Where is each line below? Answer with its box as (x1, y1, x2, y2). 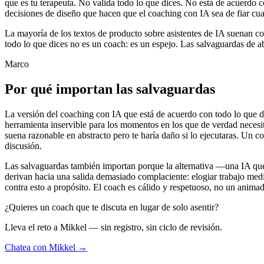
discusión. (5, 140, 42, 151)
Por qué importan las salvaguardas (5, 81, 215, 97)
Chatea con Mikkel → (5, 242, 87, 252)
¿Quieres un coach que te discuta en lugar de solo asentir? (5, 202, 219, 212)
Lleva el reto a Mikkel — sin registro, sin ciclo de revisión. (5, 222, 222, 232)
